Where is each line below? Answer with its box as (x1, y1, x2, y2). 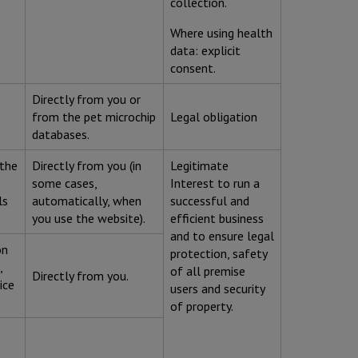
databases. (32, 126, 89, 143)
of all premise (170, 263, 245, 280)
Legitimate (170, 157, 229, 174)
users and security (170, 280, 265, 297)
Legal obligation (170, 109, 257, 125)
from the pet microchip (32, 109, 156, 125)
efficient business (170, 210, 264, 227)
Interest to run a (170, 175, 260, 192)
